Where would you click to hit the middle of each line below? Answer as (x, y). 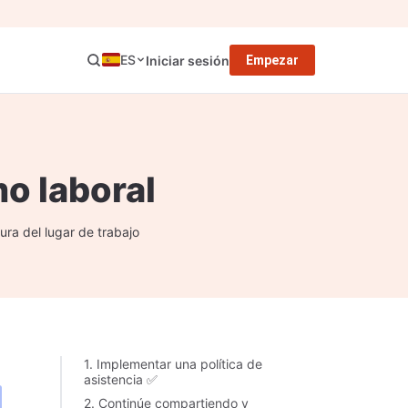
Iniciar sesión (188, 60)
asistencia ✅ (121, 379)
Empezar (272, 60)
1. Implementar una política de (173, 364)
